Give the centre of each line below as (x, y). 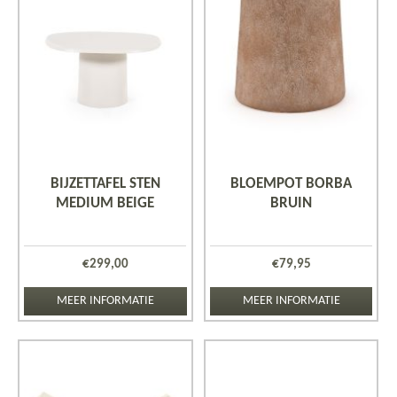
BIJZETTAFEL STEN (105, 184)
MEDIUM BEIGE (105, 204)
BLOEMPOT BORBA (291, 184)
